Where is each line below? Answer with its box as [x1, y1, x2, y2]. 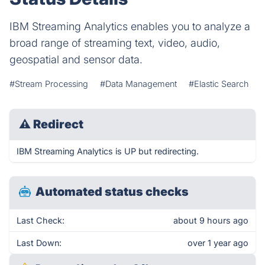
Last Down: [17, 238, 62, 248]
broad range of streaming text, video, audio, [9, 37, 220, 49]
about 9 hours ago [173, 215, 248, 225]
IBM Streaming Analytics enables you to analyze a [9, 20, 250, 33]
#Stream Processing [9, 79, 88, 89]
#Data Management [100, 79, 177, 89]
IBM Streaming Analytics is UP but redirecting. [17, 146, 199, 156]
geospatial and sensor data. [9, 53, 143, 66]
